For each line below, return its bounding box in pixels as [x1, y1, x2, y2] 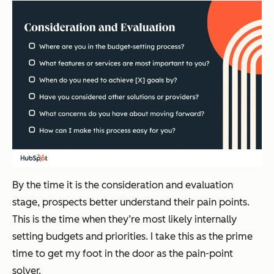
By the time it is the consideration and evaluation [12, 179, 233, 191]
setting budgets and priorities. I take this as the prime [12, 231, 253, 243]
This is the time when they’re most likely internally [12, 213, 237, 226]
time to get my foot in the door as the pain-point [12, 248, 233, 260]
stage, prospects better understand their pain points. [12, 196, 250, 209]
